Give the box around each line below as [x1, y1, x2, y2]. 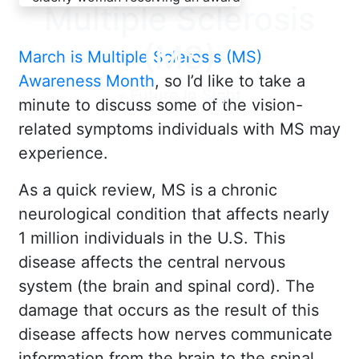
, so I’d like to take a [155, 71, 305, 91]
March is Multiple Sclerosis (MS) [18, 46, 262, 67]
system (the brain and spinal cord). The [18, 276, 315, 296]
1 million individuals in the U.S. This [18, 228, 285, 248]
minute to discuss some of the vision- [18, 95, 303, 115]
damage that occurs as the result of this [18, 300, 319, 320]
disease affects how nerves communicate [18, 324, 333, 344]
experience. [18, 143, 108, 163]
